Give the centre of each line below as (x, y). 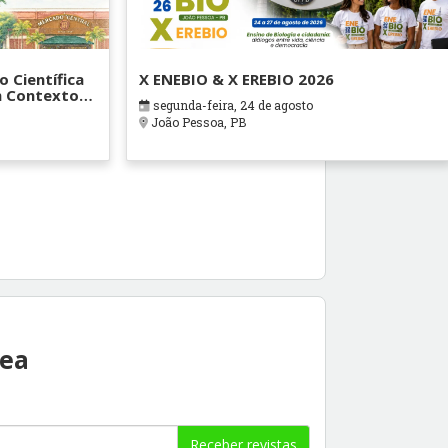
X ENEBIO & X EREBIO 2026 (237, 79)
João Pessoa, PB (197, 122)
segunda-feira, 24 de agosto (232, 105)
